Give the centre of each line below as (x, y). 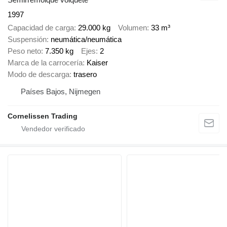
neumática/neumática (86, 40)
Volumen (133, 28)
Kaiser (97, 63)
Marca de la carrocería (45, 63)
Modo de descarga (39, 74)
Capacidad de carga (41, 28)
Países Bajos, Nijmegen (61, 92)
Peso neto (24, 51)
